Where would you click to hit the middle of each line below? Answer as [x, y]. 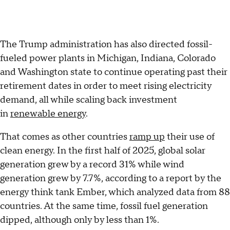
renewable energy [48, 113]
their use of [190, 137]
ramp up [147, 137]
